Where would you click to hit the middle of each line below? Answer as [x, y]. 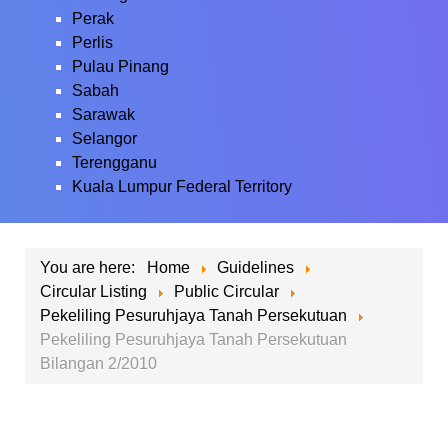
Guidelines [257, 267]
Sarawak [103, 114]
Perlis [92, 42]
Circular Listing [95, 291]
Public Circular [226, 291]
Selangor [104, 138]
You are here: [91, 267]
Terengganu [114, 162]
